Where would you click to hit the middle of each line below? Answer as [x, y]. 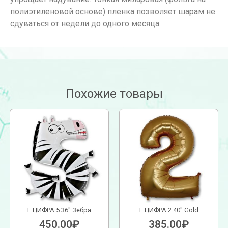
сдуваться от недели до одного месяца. [85, 23]
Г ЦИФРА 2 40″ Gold [169, 210]
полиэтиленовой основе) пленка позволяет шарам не [113, 11]
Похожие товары [114, 94]
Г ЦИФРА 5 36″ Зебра [59, 210]
